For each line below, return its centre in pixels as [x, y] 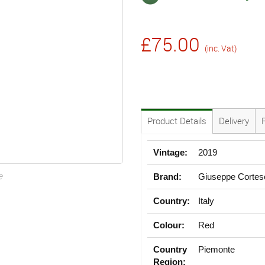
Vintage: [170, 152]
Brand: [167, 176]
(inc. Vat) [221, 48]
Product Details [177, 120]
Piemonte [217, 249]
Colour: [169, 225]
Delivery [234, 120]
